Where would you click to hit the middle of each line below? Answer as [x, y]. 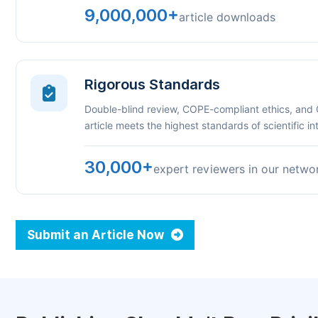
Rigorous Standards [152, 84]
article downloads [227, 17]
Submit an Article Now [97, 235]
